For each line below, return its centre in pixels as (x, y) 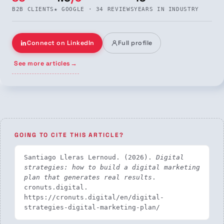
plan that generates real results (88, 177)
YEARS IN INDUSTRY (166, 9)
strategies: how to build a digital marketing (112, 167)
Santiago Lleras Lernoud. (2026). (90, 157)
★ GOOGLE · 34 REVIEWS (94, 9)
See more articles (42, 63)
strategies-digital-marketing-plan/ (92, 207)
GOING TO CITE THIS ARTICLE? (69, 135)
